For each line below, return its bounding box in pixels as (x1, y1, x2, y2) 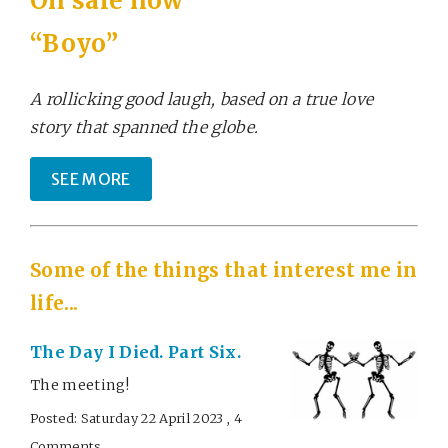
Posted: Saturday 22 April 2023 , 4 (30, 410, 242, 426)
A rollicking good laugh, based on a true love (30, 89, 374, 109)
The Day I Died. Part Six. (30, 342, 241, 362)
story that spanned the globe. (30, 117, 259, 137)
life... (30, 291, 79, 315)
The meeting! (30, 376, 129, 394)
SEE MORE (51, 169, 131, 189)
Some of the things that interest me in (30, 258, 418, 282)
